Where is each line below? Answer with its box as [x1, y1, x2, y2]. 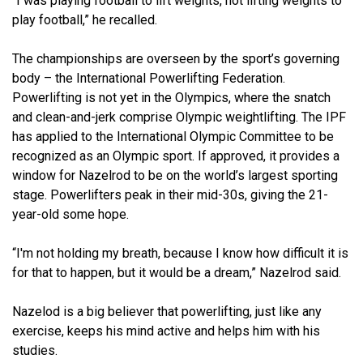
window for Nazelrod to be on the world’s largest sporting [12, 167, 338, 183]
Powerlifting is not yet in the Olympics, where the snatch [12, 89, 331, 105]
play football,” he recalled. [12, 11, 157, 28]
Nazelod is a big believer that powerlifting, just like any [12, 303, 322, 319]
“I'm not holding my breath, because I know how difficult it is [12, 245, 348, 261]
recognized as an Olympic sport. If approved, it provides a [12, 147, 340, 164]
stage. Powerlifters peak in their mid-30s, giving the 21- [12, 186, 328, 203]
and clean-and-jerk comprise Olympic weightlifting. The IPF [12, 109, 346, 125]
